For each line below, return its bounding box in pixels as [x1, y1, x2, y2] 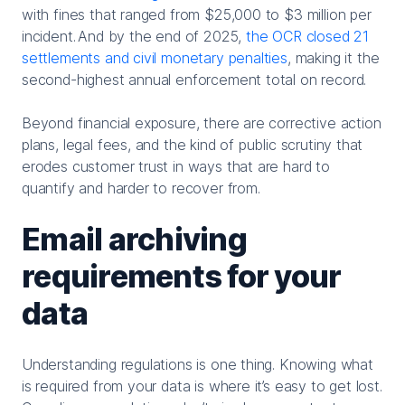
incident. [22, 26, 76, 45]
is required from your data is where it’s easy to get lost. [22, 376, 382, 395]
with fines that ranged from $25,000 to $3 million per [22, 5, 372, 24]
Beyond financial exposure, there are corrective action [22, 113, 381, 132]
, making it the [287, 48, 380, 67]
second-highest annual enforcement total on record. [22, 70, 367, 89]
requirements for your [22, 257, 342, 295]
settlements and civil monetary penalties [22, 48, 287, 67]
